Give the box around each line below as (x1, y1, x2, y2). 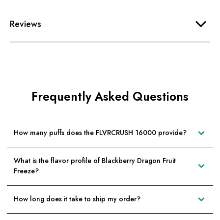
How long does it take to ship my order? (14, 194, 140, 204)
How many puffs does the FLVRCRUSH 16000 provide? (14, 128, 187, 138)
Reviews (10, 17, 41, 30)
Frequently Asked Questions (31, 87, 189, 105)
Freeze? (14, 166, 39, 176)
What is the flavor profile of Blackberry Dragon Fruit (14, 156, 176, 166)
